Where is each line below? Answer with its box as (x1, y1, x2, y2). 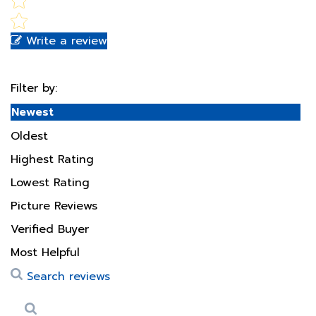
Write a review (26, 12, 107, 30)
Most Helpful (11, 224, 80, 241)
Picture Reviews (11, 177, 97, 195)
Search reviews (23, 248, 110, 265)
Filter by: (11, 59, 57, 77)
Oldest (11, 107, 48, 125)
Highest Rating (11, 130, 94, 148)
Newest (11, 83, 54, 101)
